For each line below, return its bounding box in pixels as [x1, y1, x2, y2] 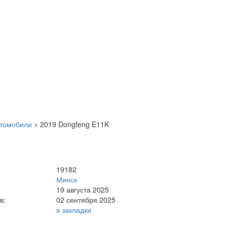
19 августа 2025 [56, 184, 109, 195]
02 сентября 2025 [56, 194, 116, 205]
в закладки [56, 204, 92, 215]
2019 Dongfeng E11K [40, 119, 109, 129]
